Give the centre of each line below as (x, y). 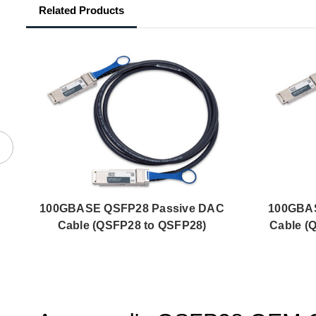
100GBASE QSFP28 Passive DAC (132, 208)
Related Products (81, 11)
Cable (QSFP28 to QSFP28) (132, 225)
